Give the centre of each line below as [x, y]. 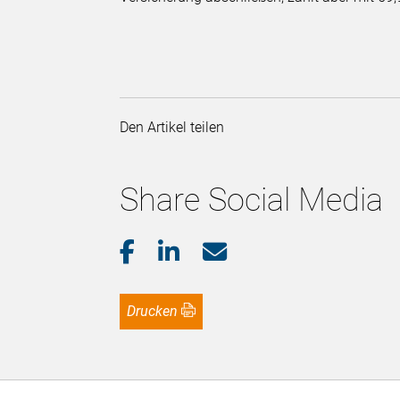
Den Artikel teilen [176, 128]
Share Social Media [252, 200]
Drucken [157, 312]
